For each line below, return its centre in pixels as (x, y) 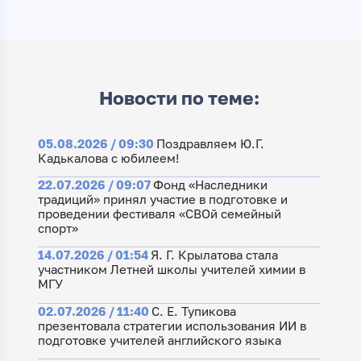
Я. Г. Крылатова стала (214, 255)
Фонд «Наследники (210, 185)
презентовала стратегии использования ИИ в (172, 325)
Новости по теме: (179, 98)
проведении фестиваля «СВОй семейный (159, 214)
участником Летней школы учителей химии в (171, 270)
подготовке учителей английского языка (159, 340)
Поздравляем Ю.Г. (210, 143)
